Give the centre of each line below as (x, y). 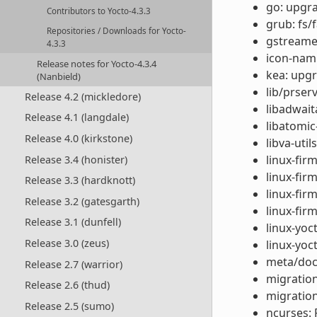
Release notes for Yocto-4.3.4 (97, 63)
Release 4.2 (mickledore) (82, 96)
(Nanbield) (59, 76)
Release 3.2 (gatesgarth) (82, 201)
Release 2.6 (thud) (67, 285)
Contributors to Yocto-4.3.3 (99, 11)
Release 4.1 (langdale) (76, 117)
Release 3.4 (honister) (76, 159)
